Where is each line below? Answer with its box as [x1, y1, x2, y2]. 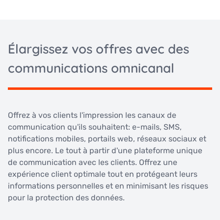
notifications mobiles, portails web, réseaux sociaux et [8, 134, 206, 144]
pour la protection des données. [8, 193, 125, 203]
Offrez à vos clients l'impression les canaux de [8, 110, 176, 120]
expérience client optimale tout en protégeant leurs [8, 169, 197, 179]
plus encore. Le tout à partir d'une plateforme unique [8, 146, 202, 156]
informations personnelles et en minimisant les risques [8, 181, 208, 191]
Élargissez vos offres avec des [8, 41, 189, 57]
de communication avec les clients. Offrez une [8, 158, 177, 167]
